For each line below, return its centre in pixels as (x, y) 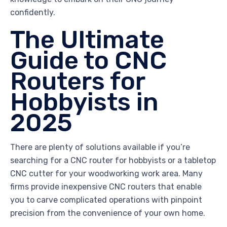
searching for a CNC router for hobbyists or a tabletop (113, 160)
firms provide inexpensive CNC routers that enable (106, 186)
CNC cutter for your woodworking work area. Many (106, 173)
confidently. (33, 13)
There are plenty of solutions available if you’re (100, 147)
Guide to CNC (88, 61)
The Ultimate (87, 40)
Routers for (78, 81)
